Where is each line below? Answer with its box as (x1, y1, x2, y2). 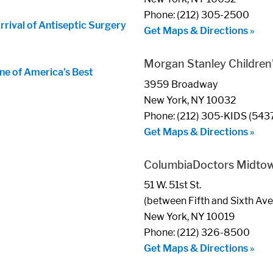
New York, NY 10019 (144, 211, 235, 223)
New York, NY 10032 (144, 94, 236, 106)
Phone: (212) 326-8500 (144, 227, 250, 239)
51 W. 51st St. (144, 179, 201, 191)
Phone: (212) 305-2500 (144, 9, 249, 21)
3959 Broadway (144, 78, 218, 90)
